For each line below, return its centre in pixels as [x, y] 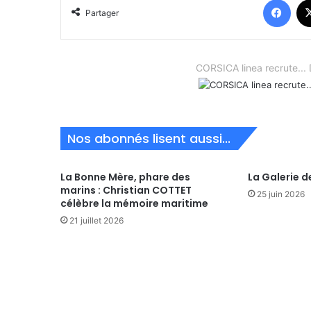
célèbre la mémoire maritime [134, 204]
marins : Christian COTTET [126, 191]
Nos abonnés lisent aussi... [149, 139]
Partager [102, 13]
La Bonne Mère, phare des [125, 177]
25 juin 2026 [280, 194]
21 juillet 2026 [96, 221]
